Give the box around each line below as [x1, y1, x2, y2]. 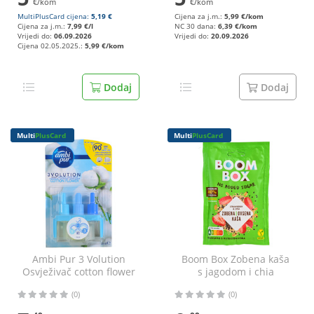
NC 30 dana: [175, 22, 218, 31]
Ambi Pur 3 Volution [32, 252, 125, 266]
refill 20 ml [53, 278, 104, 291]
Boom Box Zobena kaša [182, 252, 289, 266]
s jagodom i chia [197, 265, 274, 278]
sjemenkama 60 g [194, 278, 277, 291]
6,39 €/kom [218, 22, 257, 31]
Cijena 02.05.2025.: [18, 41, 85, 50]
